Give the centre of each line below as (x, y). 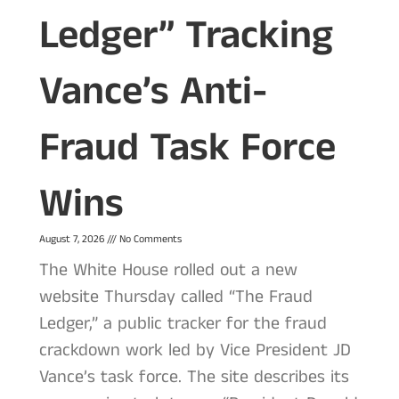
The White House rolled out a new (168, 270)
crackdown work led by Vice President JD (195, 350)
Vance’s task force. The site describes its (194, 377)
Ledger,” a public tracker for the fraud (183, 323)
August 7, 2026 (73, 239)
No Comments (149, 239)
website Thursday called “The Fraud (175, 297)
